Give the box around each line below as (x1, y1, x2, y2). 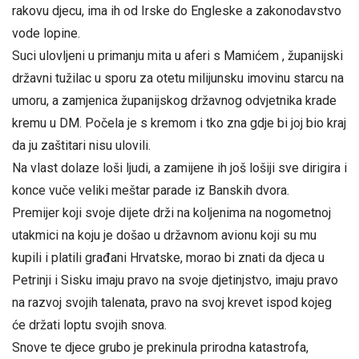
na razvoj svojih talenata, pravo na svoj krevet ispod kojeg (12, 295, 332, 311)
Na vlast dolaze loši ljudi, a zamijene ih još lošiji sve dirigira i (12, 160, 347, 176)
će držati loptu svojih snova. (12, 317, 167, 333)
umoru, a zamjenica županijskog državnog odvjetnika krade (12, 93, 337, 109)
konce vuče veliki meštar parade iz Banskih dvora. (12, 183, 289, 199)
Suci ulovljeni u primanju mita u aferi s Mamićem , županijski (12, 48, 343, 64)
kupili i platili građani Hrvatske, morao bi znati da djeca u (12, 250, 325, 266)
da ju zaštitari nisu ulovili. (12, 138, 151, 154)
